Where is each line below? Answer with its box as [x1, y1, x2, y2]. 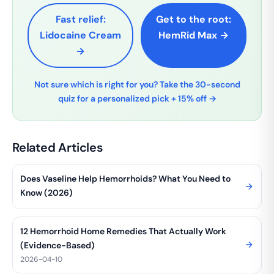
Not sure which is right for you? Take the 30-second [34, 78, 240, 90]
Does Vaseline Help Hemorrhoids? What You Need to [20, 172, 231, 184]
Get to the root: [156, 12, 231, 26]
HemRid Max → [158, 28, 229, 42]
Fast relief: [55, 12, 106, 26]
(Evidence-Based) [20, 239, 95, 251]
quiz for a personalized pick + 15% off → [57, 92, 217, 104]
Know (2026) [20, 187, 73, 198]
